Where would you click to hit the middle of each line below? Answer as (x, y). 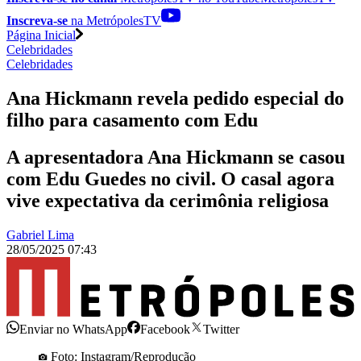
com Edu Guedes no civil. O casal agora (170, 179)
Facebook (165, 329)
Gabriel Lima (40, 235)
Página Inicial (41, 35)
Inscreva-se (37, 20)
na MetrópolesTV (114, 20)
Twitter (221, 329)
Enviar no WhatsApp (73, 329)
